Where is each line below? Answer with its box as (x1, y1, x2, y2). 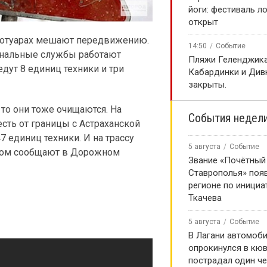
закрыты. (188, 79, 226, 90)
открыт (188, 17, 218, 27)
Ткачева (188, 193, 222, 203)
